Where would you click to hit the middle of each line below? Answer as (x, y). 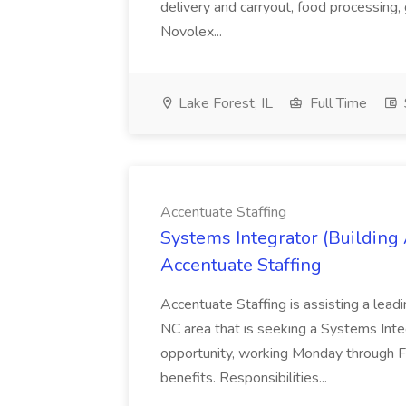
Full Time (337, 103)
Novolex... (191, 32)
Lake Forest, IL (224, 103)
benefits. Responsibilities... (246, 378)
